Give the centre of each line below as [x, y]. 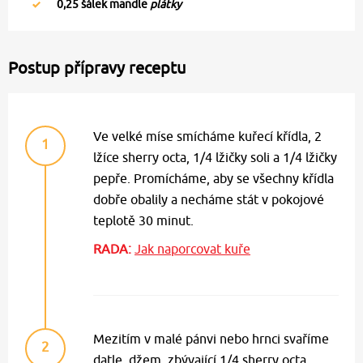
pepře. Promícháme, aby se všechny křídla [214, 179]
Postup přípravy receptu [97, 68]
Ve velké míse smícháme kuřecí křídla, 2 [207, 137]
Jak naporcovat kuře [192, 249]
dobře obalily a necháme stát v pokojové [209, 200]
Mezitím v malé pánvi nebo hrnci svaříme [211, 339]
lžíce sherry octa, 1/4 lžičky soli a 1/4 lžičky [215, 158]
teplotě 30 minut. [143, 221]
